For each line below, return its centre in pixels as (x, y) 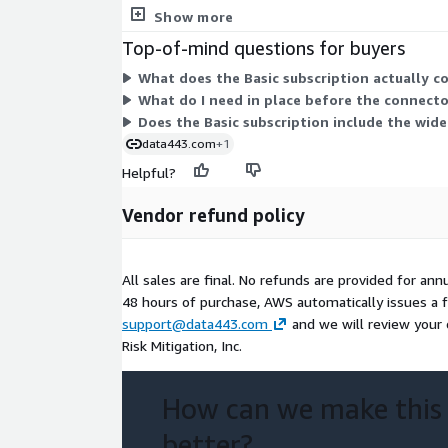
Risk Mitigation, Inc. (182, 346)
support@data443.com (195, 324)
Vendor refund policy (213, 215)
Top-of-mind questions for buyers (263, 48)
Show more (194, 17)
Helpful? (149, 173)
